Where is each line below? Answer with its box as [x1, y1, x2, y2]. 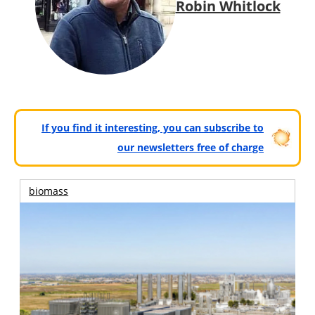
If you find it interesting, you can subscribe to [41, 120, 264, 134]
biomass [29, 184, 69, 198]
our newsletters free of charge [117, 140, 264, 154]
